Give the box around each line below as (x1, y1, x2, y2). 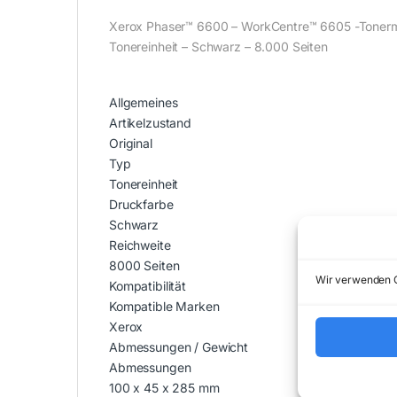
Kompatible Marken (109, 299, 220, 315)
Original (109, 136, 152, 152)
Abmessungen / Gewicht (109, 339, 249, 355)
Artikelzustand (109, 115, 192, 131)
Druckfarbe (109, 197, 174, 213)
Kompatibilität (109, 278, 187, 294)
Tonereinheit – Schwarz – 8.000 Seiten (109, 39, 328, 55)
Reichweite (109, 237, 171, 253)
